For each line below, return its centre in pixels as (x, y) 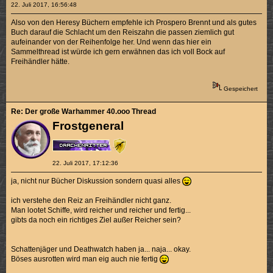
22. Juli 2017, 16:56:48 (44, 5)
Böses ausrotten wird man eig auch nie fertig (86, 259)
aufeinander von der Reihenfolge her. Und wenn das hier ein (112, 42)
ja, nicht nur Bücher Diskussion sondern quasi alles (97, 181)
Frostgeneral (88, 126)
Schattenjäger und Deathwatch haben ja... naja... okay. (101, 249)
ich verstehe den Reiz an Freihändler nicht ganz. (91, 200)
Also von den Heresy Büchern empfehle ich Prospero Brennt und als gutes (134, 23)
